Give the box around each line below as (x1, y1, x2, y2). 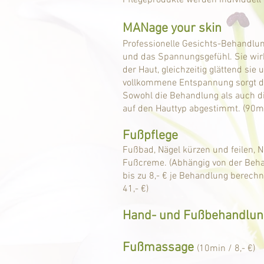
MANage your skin (123, 21, 222, 37)
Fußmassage (123, 240, 194, 256)
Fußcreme (123, 157, 164, 169)
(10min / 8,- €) (197, 243, 255, 255)
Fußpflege (123, 128, 178, 144)
